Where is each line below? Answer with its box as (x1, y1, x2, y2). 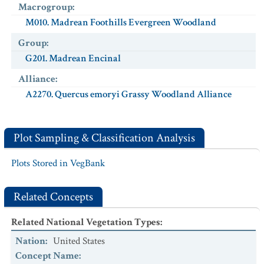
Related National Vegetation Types (11, 216, 160, 229)
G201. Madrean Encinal (25, 52, 121, 65)
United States (53, 235, 105, 247)
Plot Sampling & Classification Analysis (14, 130, 195, 146)
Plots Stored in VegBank (11, 157, 105, 170)
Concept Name (15, 249, 79, 262)
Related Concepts (14, 189, 93, 204)
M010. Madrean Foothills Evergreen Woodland (25, 16, 216, 29)
